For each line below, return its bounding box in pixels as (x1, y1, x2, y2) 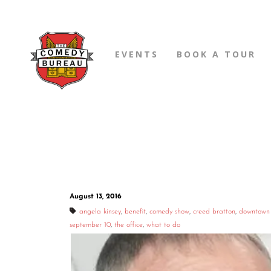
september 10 (70, 221, 111, 229)
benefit (125, 208, 146, 216)
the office (114, 221, 143, 229)
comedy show (149, 208, 189, 216)
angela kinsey (79, 208, 121, 216)
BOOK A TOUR (177, 48, 256, 60)
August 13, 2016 (70, 193, 122, 201)
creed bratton (193, 208, 235, 216)
